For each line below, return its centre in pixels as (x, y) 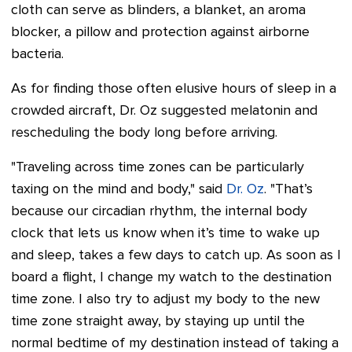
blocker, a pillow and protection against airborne (160, 32)
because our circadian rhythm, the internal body (159, 211)
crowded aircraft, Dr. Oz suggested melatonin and (164, 111)
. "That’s (288, 189)
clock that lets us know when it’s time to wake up (165, 233)
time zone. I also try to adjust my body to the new (165, 299)
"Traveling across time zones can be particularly (158, 167)
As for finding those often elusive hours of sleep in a (174, 89)
